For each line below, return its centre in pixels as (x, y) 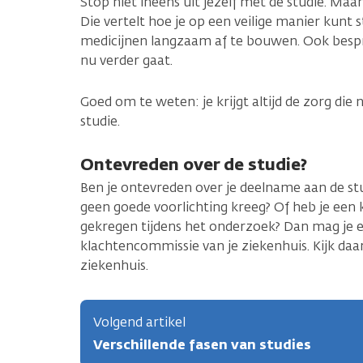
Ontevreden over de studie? (194, 164)
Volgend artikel (139, 322)
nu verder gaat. (126, 60)
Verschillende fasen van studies (202, 344)
